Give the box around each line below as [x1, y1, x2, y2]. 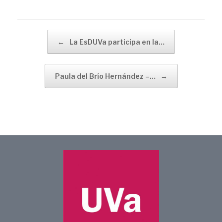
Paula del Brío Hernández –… [55, 71, 157, 80]
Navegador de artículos [17, 30, 95, 38]
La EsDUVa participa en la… [68, 37, 165, 46]
